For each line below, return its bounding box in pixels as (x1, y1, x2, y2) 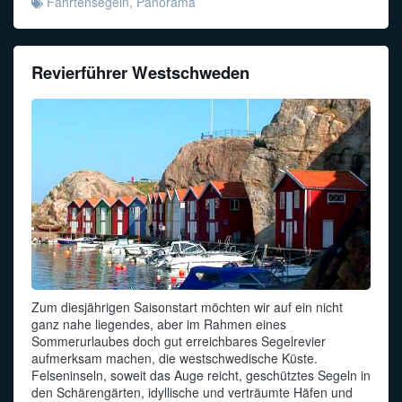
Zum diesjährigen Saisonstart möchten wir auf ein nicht (31, 297, 343, 316)
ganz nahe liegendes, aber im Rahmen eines (31, 314, 286, 333)
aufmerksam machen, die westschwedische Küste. (31, 348, 318, 367)
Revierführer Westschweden (31, 60, 249, 85)
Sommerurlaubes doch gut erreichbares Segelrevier (31, 331, 326, 350)
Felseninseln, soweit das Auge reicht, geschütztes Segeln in (31, 365, 371, 384)
